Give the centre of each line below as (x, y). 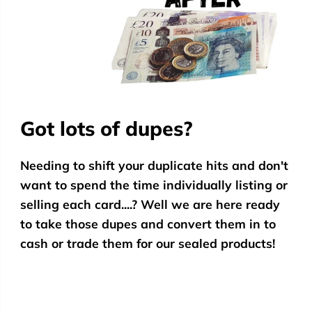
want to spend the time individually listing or (154, 185)
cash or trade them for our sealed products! (147, 243)
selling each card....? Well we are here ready (150, 204)
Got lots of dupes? (106, 128)
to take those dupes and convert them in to (148, 224)
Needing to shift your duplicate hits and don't (154, 165)
